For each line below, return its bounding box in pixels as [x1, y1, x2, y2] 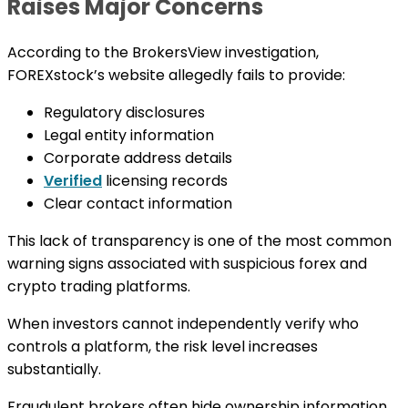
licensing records [102, 169, 228, 191]
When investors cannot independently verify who [7, 312, 359, 334]
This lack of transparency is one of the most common [7, 229, 392, 251]
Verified [44, 169, 102, 191]
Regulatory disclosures [44, 101, 205, 123]
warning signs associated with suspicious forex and [7, 252, 367, 274]
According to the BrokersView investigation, [7, 41, 319, 63]
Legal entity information [44, 124, 214, 146]
